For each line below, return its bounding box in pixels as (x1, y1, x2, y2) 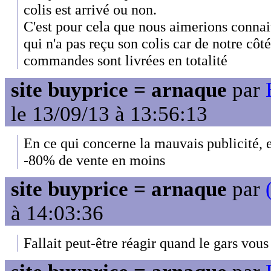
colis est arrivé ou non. (24, 1, 157, 18)
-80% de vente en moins (24, 151, 165, 168)
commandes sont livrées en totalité (24, 52, 227, 69)
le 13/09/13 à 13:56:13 (11, 102, 207, 126)
